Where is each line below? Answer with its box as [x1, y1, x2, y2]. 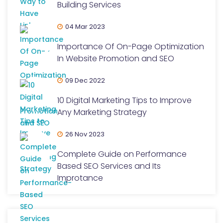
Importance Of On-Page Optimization [57, 41, 204, 52]
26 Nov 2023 [65, 129, 105, 139]
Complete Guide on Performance [57, 148, 187, 160]
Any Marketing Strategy [57, 107, 147, 118]
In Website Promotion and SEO [57, 53, 174, 64]
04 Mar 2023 [65, 22, 105, 31]
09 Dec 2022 [65, 76, 105, 85]
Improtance [57, 172, 103, 184]
